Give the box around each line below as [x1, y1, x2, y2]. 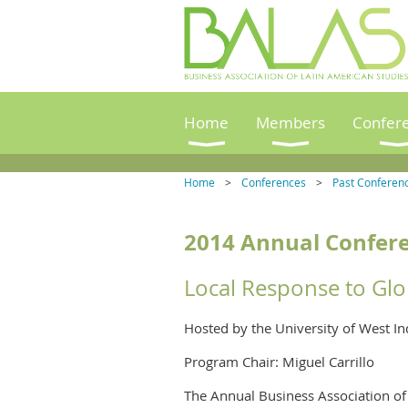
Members [256, 113, 325, 133]
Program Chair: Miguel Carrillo [184, 352, 374, 371]
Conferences [241, 175, 306, 189]
